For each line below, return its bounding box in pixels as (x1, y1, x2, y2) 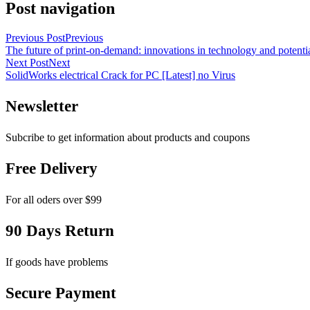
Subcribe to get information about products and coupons (6, 131, 250, 143)
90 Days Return (6, 221, 114, 239)
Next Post (6, 56, 48, 69)
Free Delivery (6, 159, 98, 177)
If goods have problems (6, 255, 108, 268)
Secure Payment (6, 284, 116, 302)
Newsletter (6, 97, 78, 115)
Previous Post (6, 31, 65, 44)
